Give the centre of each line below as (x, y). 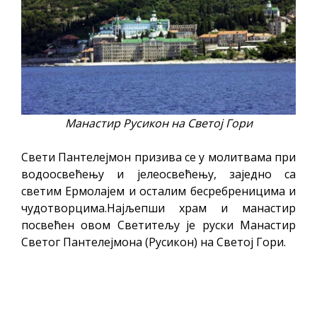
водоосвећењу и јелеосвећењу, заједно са (158, 174)
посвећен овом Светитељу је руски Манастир (158, 225)
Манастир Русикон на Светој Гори (158, 123)
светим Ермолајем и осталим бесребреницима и (158, 191)
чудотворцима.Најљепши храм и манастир (158, 208)
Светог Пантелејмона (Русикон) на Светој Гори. (154, 242)
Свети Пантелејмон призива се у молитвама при (158, 157)
